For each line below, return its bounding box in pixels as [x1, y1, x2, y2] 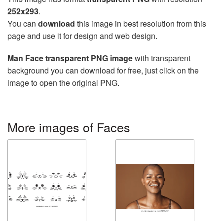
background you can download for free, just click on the [7, 64, 199, 76]
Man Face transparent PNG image [7, 52, 133, 64]
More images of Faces [7, 117, 130, 136]
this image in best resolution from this [75, 17, 206, 29]
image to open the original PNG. [7, 76, 119, 88]
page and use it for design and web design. [7, 30, 157, 41]
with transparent [133, 52, 190, 64]
